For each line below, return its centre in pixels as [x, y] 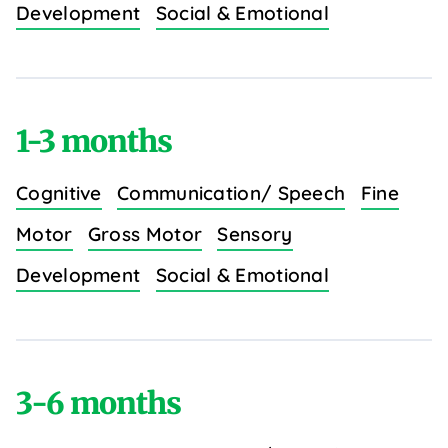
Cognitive [59, 193]
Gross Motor [145, 234]
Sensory [255, 234]
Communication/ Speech [231, 193]
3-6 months [98, 403]
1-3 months [94, 141]
